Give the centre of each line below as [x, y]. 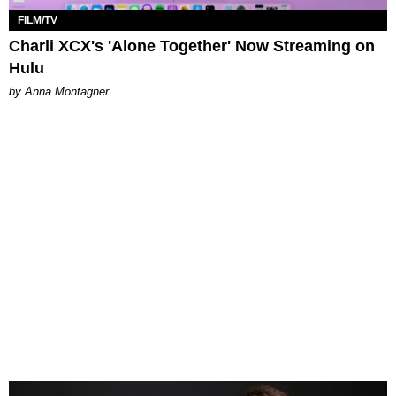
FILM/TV [38, 20]
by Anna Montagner [59, 91]
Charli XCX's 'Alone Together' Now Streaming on [192, 46]
